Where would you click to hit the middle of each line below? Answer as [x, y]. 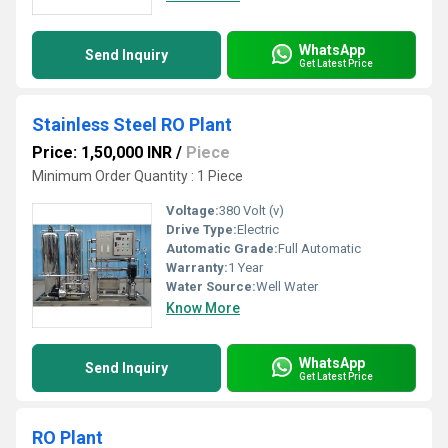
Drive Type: [201, 229]
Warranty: [197, 267]
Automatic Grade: [222, 248]
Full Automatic [319, 248]
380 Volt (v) [251, 210]
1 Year [245, 267]
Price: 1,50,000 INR [102, 152]
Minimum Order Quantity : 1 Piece [137, 176]
